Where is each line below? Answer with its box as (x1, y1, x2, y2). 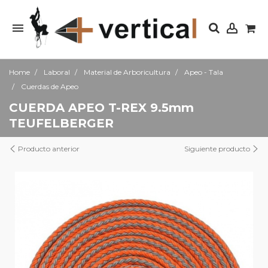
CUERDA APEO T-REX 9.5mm (9, 100, 194, 115)
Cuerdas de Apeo (21, 82, 78, 91)
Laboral (44, 68, 70, 77)
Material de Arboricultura (84, 68, 170, 77)
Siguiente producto (184, 144, 252, 153)
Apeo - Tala (184, 68, 223, 77)
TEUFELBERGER (9, 116, 114, 130)
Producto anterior (16, 144, 80, 153)
